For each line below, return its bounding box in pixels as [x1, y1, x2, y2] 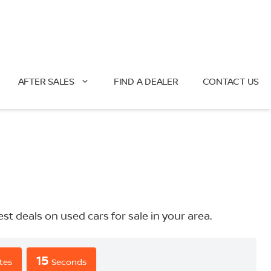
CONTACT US [202, 75, 259, 88]
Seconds [51, 256, 87, 267]
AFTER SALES [18, 75, 74, 88]
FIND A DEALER [113, 75, 178, 88]
